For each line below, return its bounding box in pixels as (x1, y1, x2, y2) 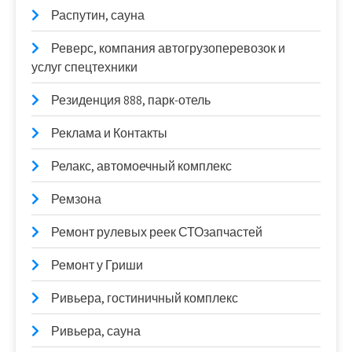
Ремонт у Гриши (51, 257, 143, 273)
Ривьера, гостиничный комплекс (51, 290, 238, 306)
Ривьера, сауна (51, 323, 141, 339)
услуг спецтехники (31, 59, 137, 75)
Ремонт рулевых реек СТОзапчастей (51, 224, 262, 240)
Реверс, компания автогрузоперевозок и (51, 40, 285, 57)
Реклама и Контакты (51, 125, 167, 141)
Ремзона (51, 191, 101, 207)
